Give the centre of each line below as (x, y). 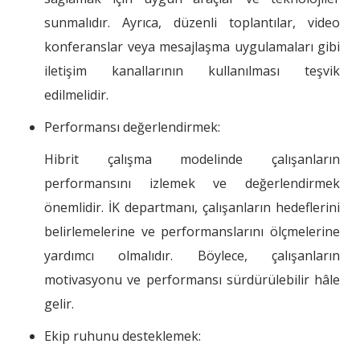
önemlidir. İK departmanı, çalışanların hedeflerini (192, 208)
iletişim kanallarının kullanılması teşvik (192, 71)
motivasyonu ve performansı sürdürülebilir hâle (192, 280)
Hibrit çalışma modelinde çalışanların (192, 160)
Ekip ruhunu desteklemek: (123, 336)
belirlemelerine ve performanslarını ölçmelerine (192, 232)
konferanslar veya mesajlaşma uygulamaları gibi (192, 47)
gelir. (59, 304)
